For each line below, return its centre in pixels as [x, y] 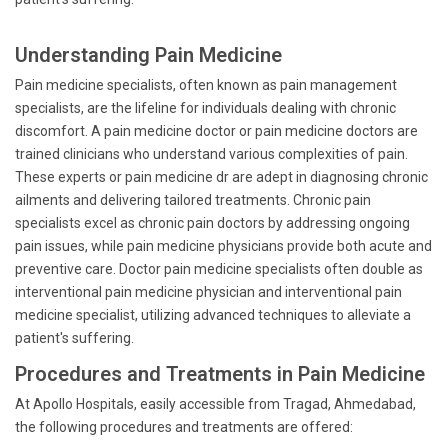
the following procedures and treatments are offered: [184, 427]
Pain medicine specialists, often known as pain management [206, 85]
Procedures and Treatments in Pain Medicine [220, 374]
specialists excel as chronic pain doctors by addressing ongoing [212, 223]
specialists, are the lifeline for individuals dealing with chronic [205, 108]
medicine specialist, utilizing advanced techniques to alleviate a [213, 315]
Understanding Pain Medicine [148, 55]
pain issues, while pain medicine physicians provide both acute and [223, 246]
